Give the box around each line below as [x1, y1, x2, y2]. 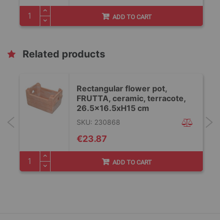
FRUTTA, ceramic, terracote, [77, 93, 186, 103]
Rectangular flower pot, [77, 83, 167, 93]
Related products [23, 48, 105, 60]
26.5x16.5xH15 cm [77, 103, 149, 113]
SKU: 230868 [77, 117, 120, 126]
